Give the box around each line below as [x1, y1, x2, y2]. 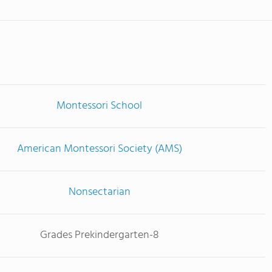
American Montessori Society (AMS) [16, 140, 182, 158]
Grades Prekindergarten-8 [39, 226, 159, 244]
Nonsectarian [68, 183, 131, 201]
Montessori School [56, 97, 142, 115]
